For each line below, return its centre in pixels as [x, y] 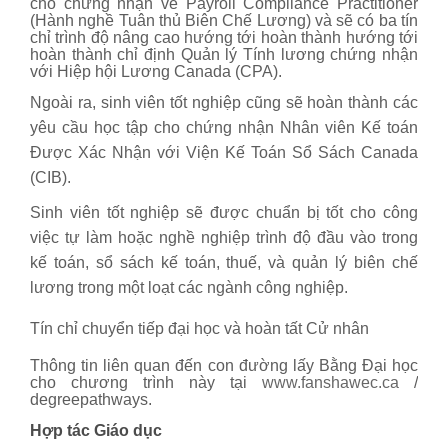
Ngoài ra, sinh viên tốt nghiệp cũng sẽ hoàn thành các [224, 102]
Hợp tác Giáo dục [96, 430]
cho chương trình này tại [146, 382]
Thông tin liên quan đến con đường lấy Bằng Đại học [224, 365]
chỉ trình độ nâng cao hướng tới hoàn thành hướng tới [224, 37]
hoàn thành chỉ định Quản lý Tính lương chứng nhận [224, 54]
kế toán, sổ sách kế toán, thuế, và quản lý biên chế [224, 262]
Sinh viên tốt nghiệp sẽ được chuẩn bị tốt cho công [224, 212]
